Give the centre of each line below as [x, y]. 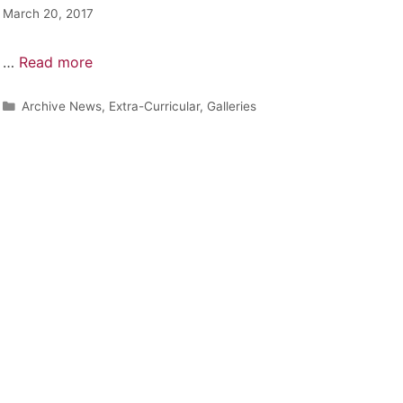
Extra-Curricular [154, 106]
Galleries [231, 106]
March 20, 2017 [48, 13]
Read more [55, 62]
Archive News [61, 106]
